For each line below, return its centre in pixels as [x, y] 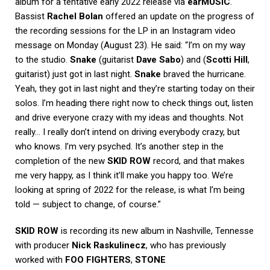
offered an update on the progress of [179, 17]
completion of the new [61, 161]
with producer [43, 246]
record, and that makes [198, 161]
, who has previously [186, 246]
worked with [40, 260]
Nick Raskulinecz [109, 246]
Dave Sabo [159, 60]
